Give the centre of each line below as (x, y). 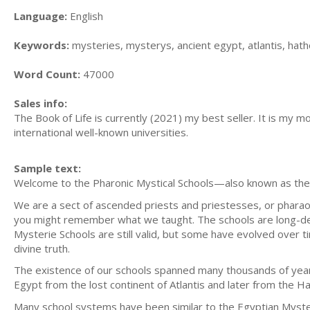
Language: (40, 16)
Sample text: (47, 168)
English (85, 16)
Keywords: (42, 45)
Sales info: (40, 103)
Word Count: (47, 74)
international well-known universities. (101, 132)
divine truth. (42, 248)
